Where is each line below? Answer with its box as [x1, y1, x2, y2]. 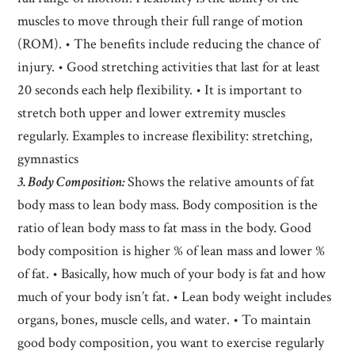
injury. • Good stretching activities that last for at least [17, 57, 321, 76]
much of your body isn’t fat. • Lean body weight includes [17, 287, 332, 306]
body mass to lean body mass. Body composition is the [17, 195, 319, 214]
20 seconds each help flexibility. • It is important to [17, 80, 303, 99]
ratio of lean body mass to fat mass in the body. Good [17, 218, 312, 237]
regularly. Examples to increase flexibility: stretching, [17, 126, 313, 145]
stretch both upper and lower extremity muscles [17, 103, 286, 122]
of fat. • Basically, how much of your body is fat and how [17, 264, 326, 283]
